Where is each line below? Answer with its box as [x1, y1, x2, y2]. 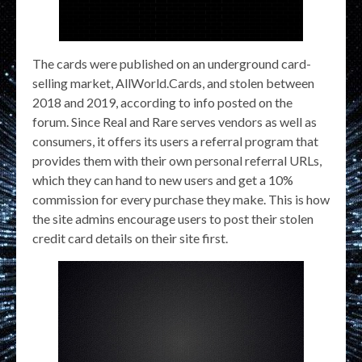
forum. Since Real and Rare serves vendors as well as [32, 113, 317, 129]
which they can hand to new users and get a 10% [32, 171, 293, 187]
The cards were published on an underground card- [32, 55, 311, 71]
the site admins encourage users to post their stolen [32, 210, 314, 226]
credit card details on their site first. [32, 229, 228, 246]
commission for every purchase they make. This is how [32, 191, 330, 207]
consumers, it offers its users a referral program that [32, 133, 318, 149]
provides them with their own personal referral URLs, [32, 152, 322, 168]
